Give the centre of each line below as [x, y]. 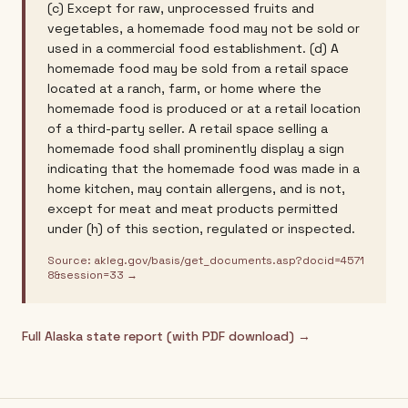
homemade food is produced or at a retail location [204, 108]
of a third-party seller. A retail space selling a [188, 128]
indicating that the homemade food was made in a [204, 168]
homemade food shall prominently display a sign [196, 148]
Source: [71, 260]
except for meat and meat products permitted [193, 209]
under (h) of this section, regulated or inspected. [201, 229]
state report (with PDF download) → [197, 336]
